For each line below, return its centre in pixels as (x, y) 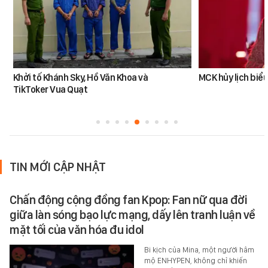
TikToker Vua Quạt (50, 90)
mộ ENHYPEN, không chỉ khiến (195, 261)
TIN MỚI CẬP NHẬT (58, 167)
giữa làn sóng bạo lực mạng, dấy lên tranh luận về (133, 215)
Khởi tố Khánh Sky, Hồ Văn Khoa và (80, 78)
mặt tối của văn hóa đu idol (77, 230)
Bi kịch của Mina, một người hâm (199, 250)
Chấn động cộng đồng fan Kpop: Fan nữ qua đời (128, 200)
